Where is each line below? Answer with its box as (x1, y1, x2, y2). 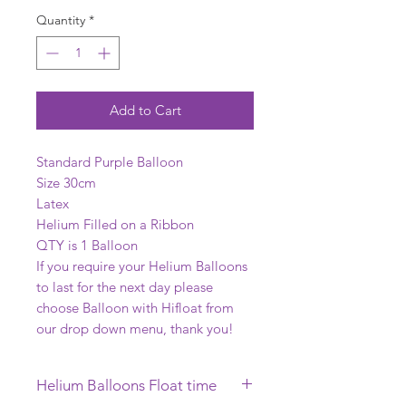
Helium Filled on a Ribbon (36, 216, 194, 234)
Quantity (36, 12, 85, 29)
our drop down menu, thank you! (36, 320, 234, 338)
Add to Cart (109, 101, 181, 120)
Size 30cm (36, 174, 96, 192)
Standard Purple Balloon (36, 153, 183, 171)
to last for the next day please (36, 278, 213, 296)
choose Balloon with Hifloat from (36, 299, 234, 317)
